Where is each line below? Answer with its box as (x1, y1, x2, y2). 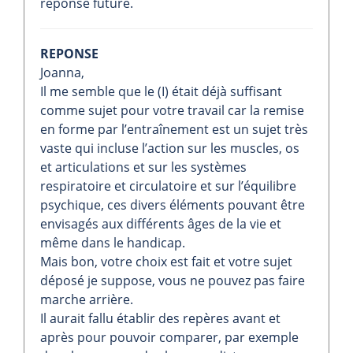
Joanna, (40, 64, 84, 81)
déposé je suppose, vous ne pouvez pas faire (40, 272, 305, 289)
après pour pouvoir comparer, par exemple (40, 329, 299, 346)
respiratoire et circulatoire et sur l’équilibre (40, 177, 296, 195)
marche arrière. (40, 291, 133, 308)
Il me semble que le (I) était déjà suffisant (40, 83, 282, 100)
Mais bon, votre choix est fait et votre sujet (40, 253, 292, 270)
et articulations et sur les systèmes (40, 158, 247, 176)
